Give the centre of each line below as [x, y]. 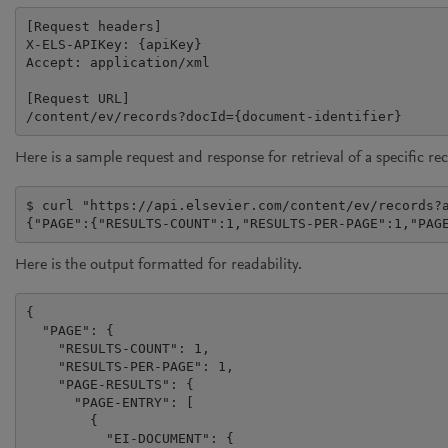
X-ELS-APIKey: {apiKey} [113, 44]
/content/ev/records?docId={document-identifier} [213, 116]
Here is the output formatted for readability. [158, 265]
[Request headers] [93, 26]
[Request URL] [77, 98]
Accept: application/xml [117, 62]
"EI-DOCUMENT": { [129, 438]
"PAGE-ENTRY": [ [109, 402]
